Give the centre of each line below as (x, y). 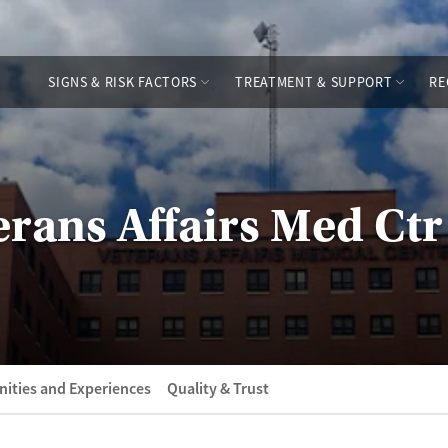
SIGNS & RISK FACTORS (123, 82)
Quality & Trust (218, 388)
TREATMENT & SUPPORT (314, 82)
